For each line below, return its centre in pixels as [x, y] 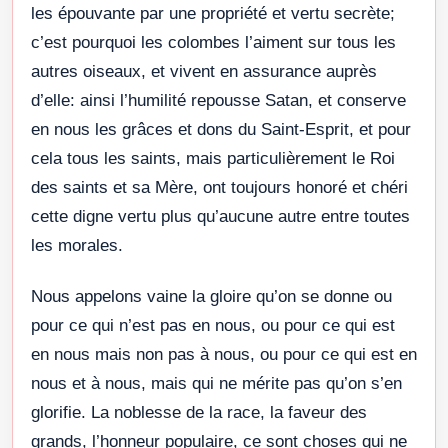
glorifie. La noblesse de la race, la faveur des [199, 412]
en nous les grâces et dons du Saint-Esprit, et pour [221, 129]
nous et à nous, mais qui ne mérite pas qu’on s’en [216, 383]
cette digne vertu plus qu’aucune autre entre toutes [220, 216]
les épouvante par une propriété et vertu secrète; [213, 13]
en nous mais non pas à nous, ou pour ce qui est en [224, 354]
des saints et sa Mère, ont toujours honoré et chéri [219, 187]
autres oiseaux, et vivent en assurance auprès [204, 71]
